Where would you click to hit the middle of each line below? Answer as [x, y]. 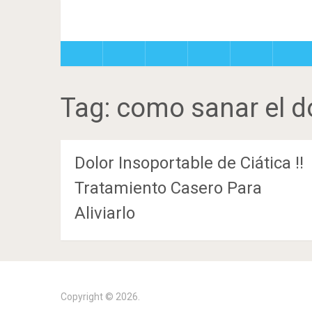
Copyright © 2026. [100, 297]
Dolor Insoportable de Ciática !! [189, 163]
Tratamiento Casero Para [168, 188]
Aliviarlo [105, 213]
